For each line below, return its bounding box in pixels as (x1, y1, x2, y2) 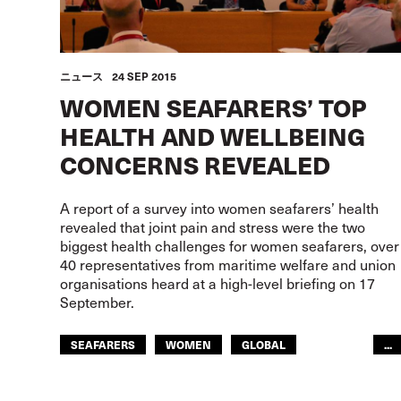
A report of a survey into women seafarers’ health (60, 199, 379, 218)
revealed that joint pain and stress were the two (60, 218, 365, 236)
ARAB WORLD (252, 366, 326, 381)
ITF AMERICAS (142, 366, 222, 381)
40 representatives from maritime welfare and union (60, 255, 396, 274)
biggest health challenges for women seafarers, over (60, 236, 399, 255)
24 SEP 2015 (112, 69, 176, 83)
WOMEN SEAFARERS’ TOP (60, 90, 367, 124)
